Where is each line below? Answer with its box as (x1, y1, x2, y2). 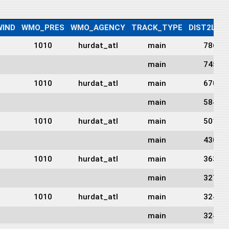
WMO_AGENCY (71, 22, 125, 32)
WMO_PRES (21, 22, 64, 32)
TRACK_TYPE (131, 22, 182, 32)
